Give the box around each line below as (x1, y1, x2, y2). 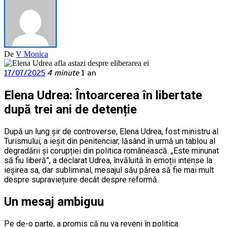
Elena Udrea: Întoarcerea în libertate (4, 88, 202, 103)
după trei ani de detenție (4, 102, 137, 117)
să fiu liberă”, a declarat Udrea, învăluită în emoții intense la (4, 156, 212, 166)
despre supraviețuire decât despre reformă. (4, 175, 159, 185)
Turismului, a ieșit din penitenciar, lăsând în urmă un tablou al (4, 136, 215, 146)
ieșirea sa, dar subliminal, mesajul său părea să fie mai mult (4, 165, 214, 175)
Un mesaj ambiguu (4, 195, 104, 209)
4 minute (47, 68, 79, 79)
